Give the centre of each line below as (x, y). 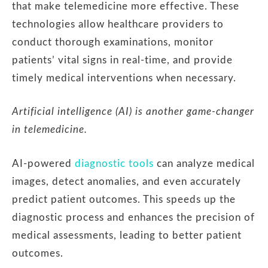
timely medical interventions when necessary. (124, 78)
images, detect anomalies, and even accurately (127, 181)
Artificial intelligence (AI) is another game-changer (133, 112)
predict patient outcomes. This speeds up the (124, 199)
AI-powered (43, 163)
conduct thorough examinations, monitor (113, 42)
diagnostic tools (114, 163)
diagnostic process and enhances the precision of (133, 217)
